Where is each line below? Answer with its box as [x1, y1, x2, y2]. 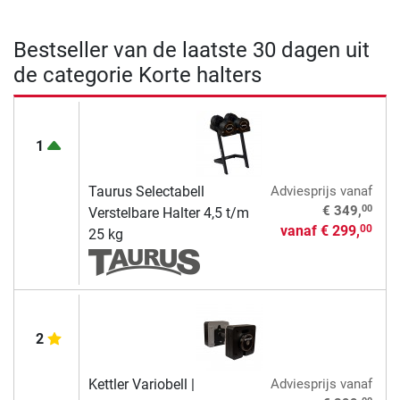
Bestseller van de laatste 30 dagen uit [13, 37, 370, 62]
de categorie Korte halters [13, 62, 262, 87]
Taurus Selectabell [87, 182, 204, 200]
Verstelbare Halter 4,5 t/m [87, 204, 249, 221]
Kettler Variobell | [87, 375, 195, 393]
